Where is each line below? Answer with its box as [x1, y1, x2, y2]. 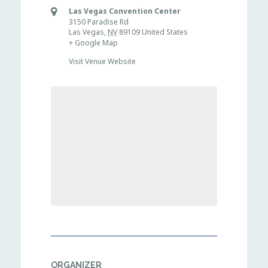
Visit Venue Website [69, 56, 136, 66]
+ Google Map [69, 38, 118, 48]
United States [142, 27, 188, 37]
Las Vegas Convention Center [69, 6, 181, 16]
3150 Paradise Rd [69, 17, 129, 27]
